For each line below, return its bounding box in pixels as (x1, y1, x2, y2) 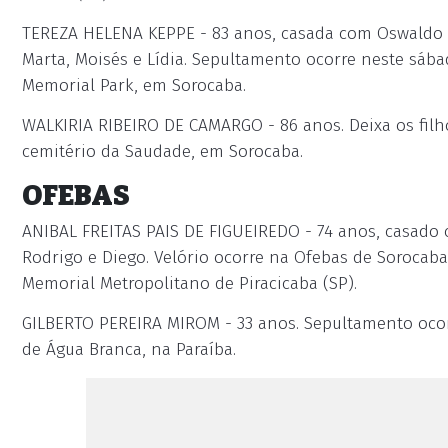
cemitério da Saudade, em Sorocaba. (22, 141, 303, 162)
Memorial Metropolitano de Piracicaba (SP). (22, 273, 357, 294)
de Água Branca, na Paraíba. (22, 339, 236, 360)
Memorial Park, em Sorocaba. (22, 75, 246, 96)
